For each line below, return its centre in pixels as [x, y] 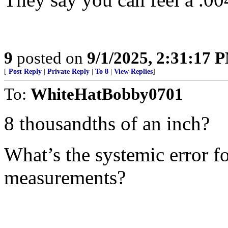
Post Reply [25, 72]
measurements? [65, 177]
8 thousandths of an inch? [107, 123]
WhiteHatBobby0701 [107, 94]
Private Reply [68, 72]
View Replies [133, 72]
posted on [50, 58]
